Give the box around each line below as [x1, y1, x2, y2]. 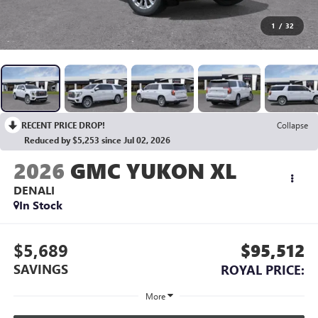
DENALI [13, 182, 55, 198]
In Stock [18, 197, 62, 213]
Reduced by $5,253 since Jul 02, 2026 [24, 134, 170, 146]
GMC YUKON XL [70, 156, 236, 185]
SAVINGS [13, 260, 68, 278]
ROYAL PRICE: [221, 261, 305, 278]
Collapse [277, 119, 308, 131]
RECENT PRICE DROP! [21, 119, 105, 131]
